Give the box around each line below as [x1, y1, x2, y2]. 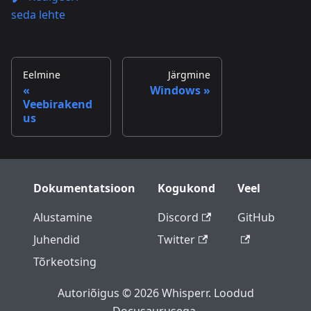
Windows [150, 83, 201, 99]
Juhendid [33, 232, 80, 248]
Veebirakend [23, 96, 92, 112]
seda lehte [11, 7, 65, 23]
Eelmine [23, 68, 60, 82]
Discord [158, 210, 199, 226]
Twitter [158, 232, 195, 248]
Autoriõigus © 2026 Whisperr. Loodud [57, 285, 254, 301]
